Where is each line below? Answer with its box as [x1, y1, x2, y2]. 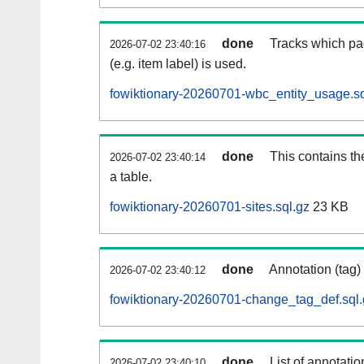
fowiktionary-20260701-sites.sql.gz [110, 200, 310, 214]
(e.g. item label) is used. [110, 57, 246, 71]
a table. [110, 170, 152, 184]
